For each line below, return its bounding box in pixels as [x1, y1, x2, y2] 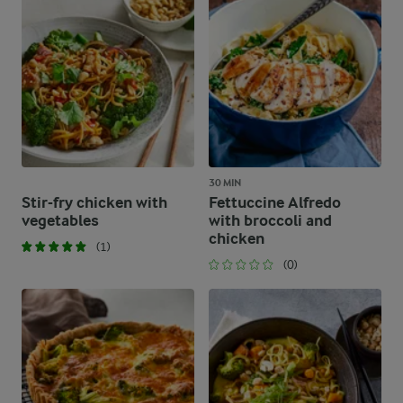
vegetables [22, 211, 99, 230]
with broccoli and [209, 211, 332, 230]
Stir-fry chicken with [22, 193, 167, 212]
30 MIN [209, 176, 241, 189]
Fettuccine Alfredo [209, 193, 341, 212]
